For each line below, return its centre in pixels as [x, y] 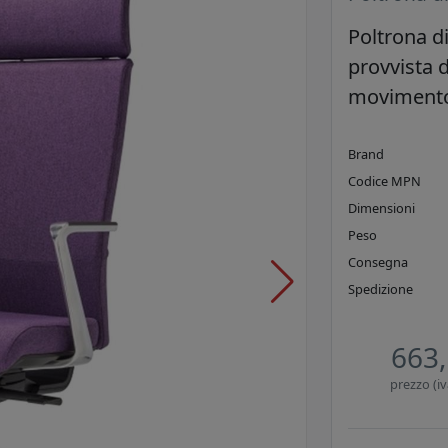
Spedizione [380, 289]
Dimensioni [381, 208]
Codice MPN [384, 181]
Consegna [378, 262]
